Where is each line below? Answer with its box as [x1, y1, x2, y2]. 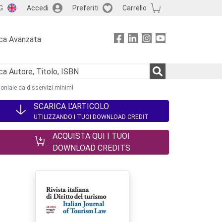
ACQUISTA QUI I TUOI [52, 131, 130, 141]
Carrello [122, 3, 147, 12]
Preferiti [72, 3, 99, 12]
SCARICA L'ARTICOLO [34, 102, 109, 111]
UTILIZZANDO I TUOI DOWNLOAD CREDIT [34, 113, 149, 120]
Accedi [26, 3, 49, 12]
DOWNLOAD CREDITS [52, 143, 130, 153]
